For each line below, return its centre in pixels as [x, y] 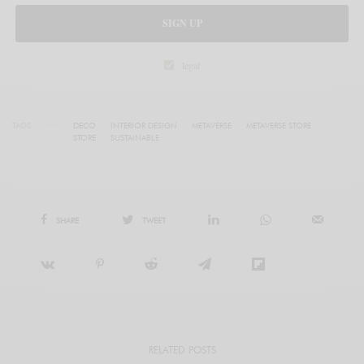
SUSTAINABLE [135, 137]
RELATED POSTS [182, 349]
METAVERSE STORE [279, 125]
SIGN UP [182, 23]
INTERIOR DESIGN [144, 125]
